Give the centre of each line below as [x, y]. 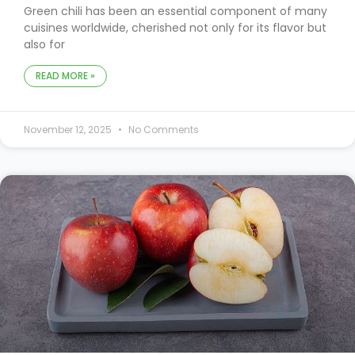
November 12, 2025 [69, 130]
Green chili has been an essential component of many [176, 11]
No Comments [162, 130]
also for [44, 45]
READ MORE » [65, 76]
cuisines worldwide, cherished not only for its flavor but [175, 28]
